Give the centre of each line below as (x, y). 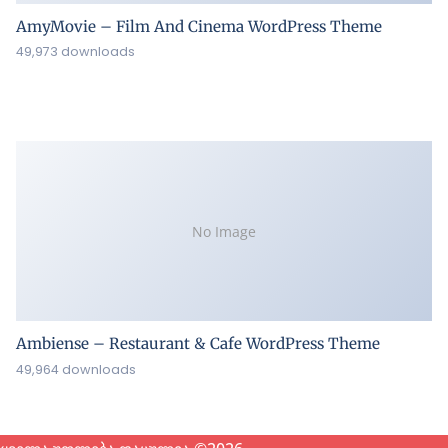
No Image (224, 231)
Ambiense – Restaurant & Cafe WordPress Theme (198, 344)
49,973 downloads (75, 52)
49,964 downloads (76, 369)
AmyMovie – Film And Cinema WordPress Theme (199, 26)
